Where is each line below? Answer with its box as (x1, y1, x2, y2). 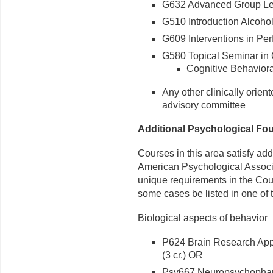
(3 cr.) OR (162, 249, 203, 260)
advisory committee (162, 99, 246, 110)
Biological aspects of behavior (138, 212, 268, 223)
